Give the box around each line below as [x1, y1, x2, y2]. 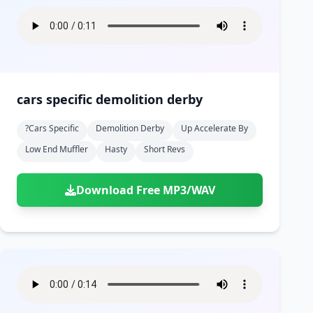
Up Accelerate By [181, 122, 248, 134]
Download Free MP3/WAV [75, 182, 215, 198]
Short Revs [144, 143, 185, 155]
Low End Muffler [25, 143, 88, 155]
